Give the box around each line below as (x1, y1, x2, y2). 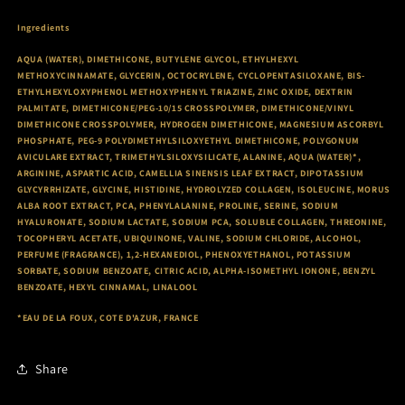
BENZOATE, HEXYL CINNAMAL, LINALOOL (17, 280, 198, 293)
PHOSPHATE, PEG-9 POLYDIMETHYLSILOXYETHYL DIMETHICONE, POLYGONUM (17, 134, 360, 146)
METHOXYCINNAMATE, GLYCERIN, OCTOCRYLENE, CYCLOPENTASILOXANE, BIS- (17, 69, 366, 81)
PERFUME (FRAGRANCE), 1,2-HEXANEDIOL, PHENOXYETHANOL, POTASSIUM (17, 248, 352, 260)
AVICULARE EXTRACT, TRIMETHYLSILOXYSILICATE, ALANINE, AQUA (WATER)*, (17, 150, 362, 163)
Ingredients (17, 21, 70, 33)
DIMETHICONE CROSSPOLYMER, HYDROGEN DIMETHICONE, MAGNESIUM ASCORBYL (17, 118, 384, 130)
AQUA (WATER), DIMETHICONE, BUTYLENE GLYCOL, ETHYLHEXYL (17, 52, 299, 65)
